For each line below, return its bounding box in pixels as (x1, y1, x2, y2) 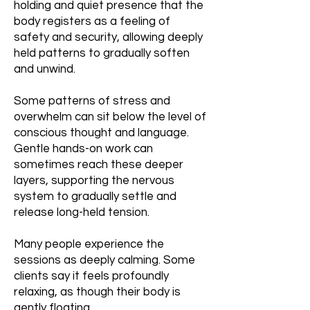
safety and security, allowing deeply (14, 31, 203, 44)
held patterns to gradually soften (14, 47, 190, 60)
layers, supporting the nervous (14, 174, 174, 187)
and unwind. (14, 63, 75, 75)
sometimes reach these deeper (14, 158, 183, 171)
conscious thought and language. (14, 127, 189, 139)
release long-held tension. (14, 206, 149, 219)
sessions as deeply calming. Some (14, 254, 195, 266)
